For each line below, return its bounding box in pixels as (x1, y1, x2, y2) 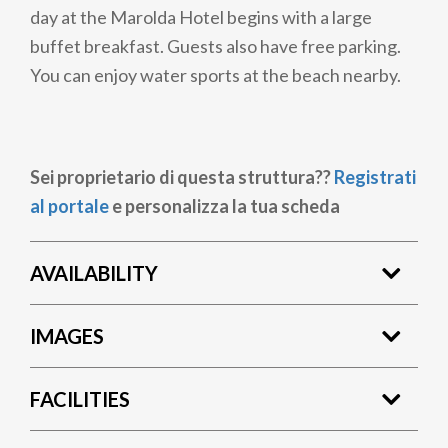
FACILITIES (30, 386, 130, 411)
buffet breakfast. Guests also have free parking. (30, 35, 401, 57)
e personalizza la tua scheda (109, 194, 340, 217)
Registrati (334, 165, 416, 188)
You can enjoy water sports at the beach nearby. (30, 64, 401, 86)
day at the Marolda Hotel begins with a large (30, 6, 372, 28)
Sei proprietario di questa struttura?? (30, 165, 334, 188)
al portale (30, 194, 109, 217)
